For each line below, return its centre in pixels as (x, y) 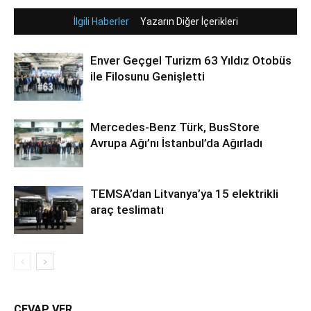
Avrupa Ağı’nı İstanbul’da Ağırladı (176, 143)
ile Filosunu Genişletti (148, 77)
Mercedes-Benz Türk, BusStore (175, 127)
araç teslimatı (127, 210)
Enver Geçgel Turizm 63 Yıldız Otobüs (191, 61)
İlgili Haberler (101, 22)
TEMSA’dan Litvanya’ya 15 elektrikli (184, 194)
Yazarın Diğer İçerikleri (189, 22)
